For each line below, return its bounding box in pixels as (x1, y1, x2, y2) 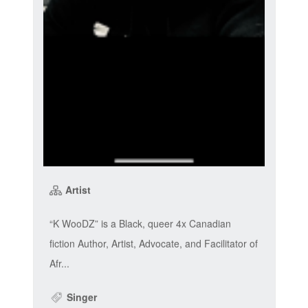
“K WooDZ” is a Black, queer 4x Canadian (49, 216, 231, 230)
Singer (63, 289, 97, 304)
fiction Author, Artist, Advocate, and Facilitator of (49, 236, 258, 250)
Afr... (49, 256, 69, 270)
